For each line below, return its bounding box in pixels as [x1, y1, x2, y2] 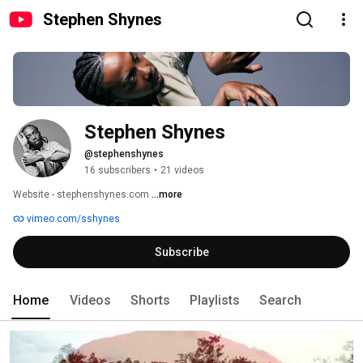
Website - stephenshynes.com [13, 189, 152, 201]
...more [152, 189, 182, 201]
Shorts [130, 293, 170, 309]
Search [259, 293, 301, 309]
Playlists [190, 293, 240, 309]
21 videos [160, 164, 204, 177]
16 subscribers [84, 164, 151, 177]
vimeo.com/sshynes [24, 213, 120, 225]
